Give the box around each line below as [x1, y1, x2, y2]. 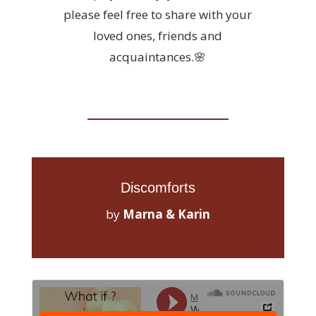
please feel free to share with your [63, 6, 253, 23]
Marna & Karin [122, 206, 210, 222]
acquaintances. [109, 49, 195, 65]
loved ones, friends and [93, 28, 223, 44]
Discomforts [120, 180, 195, 195]
